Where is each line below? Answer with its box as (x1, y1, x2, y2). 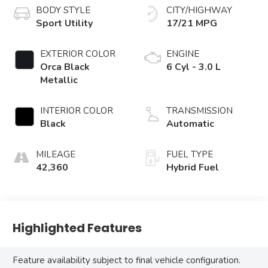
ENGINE (166, 48, 199, 60)
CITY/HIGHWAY (166, 4, 232, 17)
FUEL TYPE (166, 148, 213, 161)
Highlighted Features (13, 219, 142, 236)
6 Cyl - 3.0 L (166, 60, 221, 74)
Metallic (40, 74, 78, 87)
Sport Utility (36, 17, 93, 31)
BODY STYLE (36, 4, 91, 17)
